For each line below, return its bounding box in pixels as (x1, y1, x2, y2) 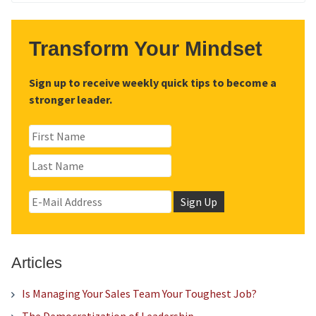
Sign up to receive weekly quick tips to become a (28, 75, 276, 90)
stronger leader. (28, 92, 112, 107)
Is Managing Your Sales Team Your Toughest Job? (21, 286, 257, 301)
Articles (11, 254, 62, 272)
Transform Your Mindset (28, 37, 262, 60)
